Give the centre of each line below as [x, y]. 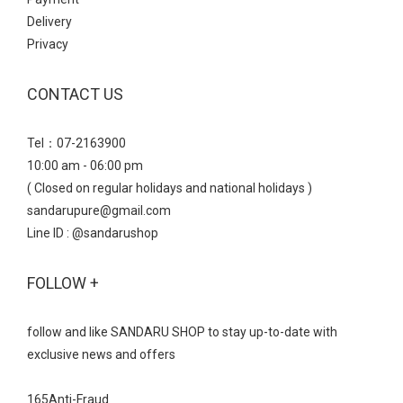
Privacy [48, 44]
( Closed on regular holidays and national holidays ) [170, 188]
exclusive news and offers [101, 354]
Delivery [49, 22]
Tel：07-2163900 [76, 143]
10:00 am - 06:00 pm [85, 166]
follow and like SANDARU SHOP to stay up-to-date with [182, 332]
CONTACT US [75, 94]
